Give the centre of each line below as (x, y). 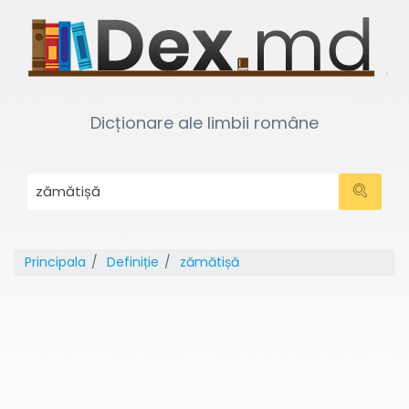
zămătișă (210, 262)
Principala (55, 262)
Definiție (133, 262)
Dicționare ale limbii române (204, 123)
